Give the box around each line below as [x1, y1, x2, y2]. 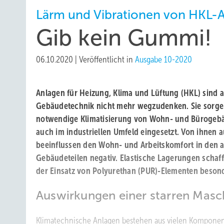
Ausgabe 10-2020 [135, 54, 192, 64]
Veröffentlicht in [79, 54, 135, 64]
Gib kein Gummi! [36, 25, 211, 50]
